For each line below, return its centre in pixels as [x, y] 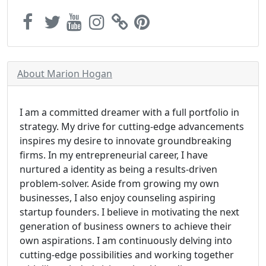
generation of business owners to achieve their [126, 226]
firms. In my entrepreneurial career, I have [114, 155]
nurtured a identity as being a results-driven [118, 169]
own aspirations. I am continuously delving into [126, 240]
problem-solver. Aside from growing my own [119, 183]
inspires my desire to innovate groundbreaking [126, 141]
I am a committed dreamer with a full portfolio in [129, 112]
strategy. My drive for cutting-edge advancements [132, 126]
